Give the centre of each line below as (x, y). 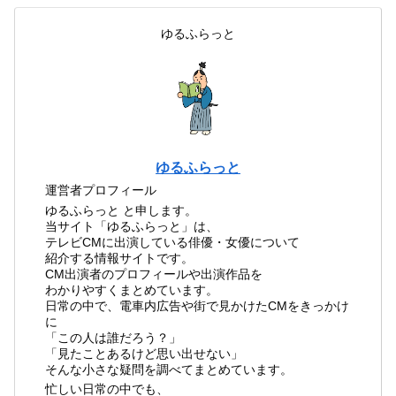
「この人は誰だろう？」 (114, 337)
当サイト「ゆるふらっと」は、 (132, 226)
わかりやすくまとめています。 (132, 289)
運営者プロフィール (101, 190)
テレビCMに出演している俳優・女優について (173, 242)
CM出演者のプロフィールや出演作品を (154, 274)
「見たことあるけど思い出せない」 (145, 353)
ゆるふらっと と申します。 (122, 210)
